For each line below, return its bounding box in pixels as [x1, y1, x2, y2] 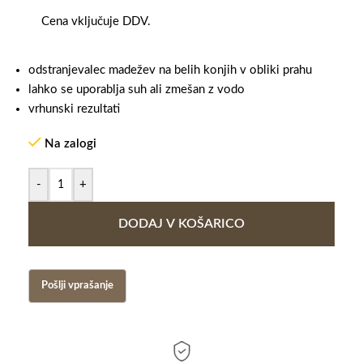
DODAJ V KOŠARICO [118, 217, 245, 230]
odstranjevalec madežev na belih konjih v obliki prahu [28, 64, 312, 76]
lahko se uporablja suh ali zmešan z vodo [28, 83, 245, 96]
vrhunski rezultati [28, 103, 120, 115]
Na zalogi [44, 138, 96, 150]
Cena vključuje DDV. [41, 15, 151, 28]
